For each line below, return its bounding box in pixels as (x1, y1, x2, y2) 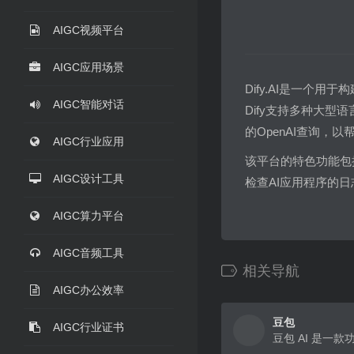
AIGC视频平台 (53, 24, 124, 36)
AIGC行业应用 (53, 135, 124, 148)
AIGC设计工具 (53, 172, 124, 185)
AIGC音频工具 (53, 247, 124, 259)
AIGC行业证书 (53, 321, 124, 333)
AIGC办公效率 (53, 284, 124, 296)
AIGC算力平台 (53, 209, 124, 222)
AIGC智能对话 (53, 98, 124, 111)
